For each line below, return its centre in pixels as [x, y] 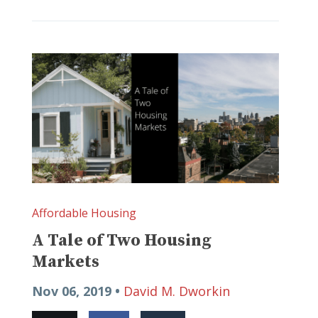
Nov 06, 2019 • [78, 291]
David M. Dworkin [177, 291]
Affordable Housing [84, 213]
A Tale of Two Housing [122, 241]
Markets [66, 262]
